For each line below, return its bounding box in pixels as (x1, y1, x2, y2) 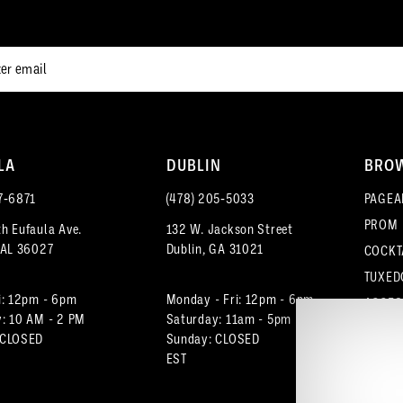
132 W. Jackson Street (166, 221, 293, 237)
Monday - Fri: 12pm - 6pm (166, 291, 315, 307)
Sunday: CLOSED (166, 331, 260, 346)
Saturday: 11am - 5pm (166, 311, 292, 327)
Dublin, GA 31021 (166, 241, 264, 256)
